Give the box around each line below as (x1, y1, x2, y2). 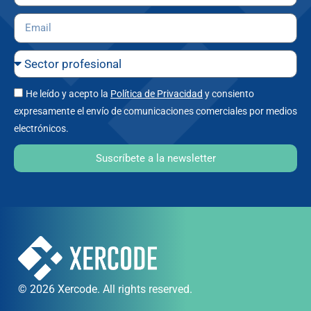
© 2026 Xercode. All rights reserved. (18, 282, 192, 296)
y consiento (203, 88, 254, 100)
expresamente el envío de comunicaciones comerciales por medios (14, 106, 297, 117)
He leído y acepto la (26, 88, 110, 100)
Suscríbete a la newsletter (95, 151, 216, 165)
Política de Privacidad (110, 88, 203, 100)
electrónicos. (14, 123, 69, 135)
